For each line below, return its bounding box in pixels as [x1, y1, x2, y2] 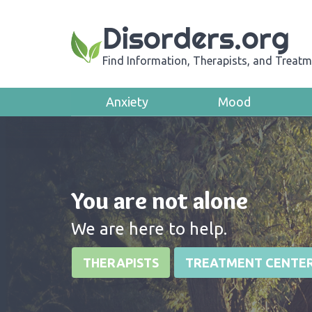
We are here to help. [71, 219, 227, 238]
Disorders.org [102, 20, 290, 56]
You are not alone [71, 186, 248, 215]
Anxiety [106, 95, 148, 109]
